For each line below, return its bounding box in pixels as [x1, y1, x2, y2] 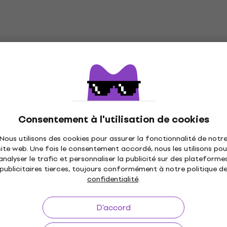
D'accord [96, 201, 131, 214]
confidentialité [87, 173, 138, 185]
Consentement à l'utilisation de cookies [18, 111, 209, 127]
